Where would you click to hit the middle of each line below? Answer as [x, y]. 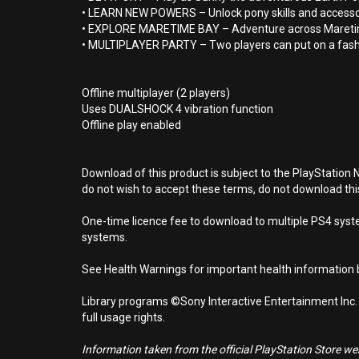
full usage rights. [123, 317]
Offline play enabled [131, 125]
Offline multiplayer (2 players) [156, 93]
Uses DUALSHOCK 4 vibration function [177, 109]
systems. [105, 237]
